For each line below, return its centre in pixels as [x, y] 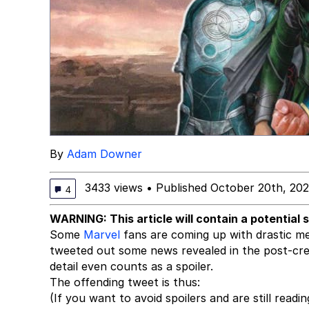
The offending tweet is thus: [125, 282]
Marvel [102, 235]
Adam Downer [104, 154]
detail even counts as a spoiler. [131, 266]
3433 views [116, 187]
